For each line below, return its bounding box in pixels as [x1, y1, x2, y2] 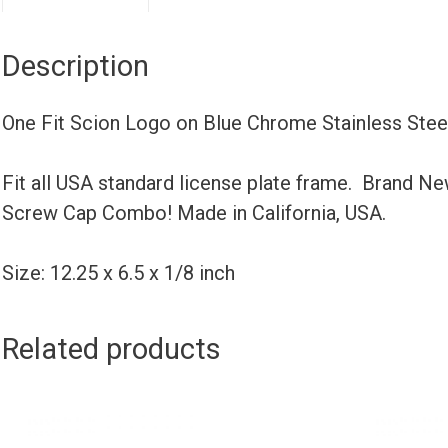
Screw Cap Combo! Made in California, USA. [2, 200, 386, 225]
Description [2, 48, 149, 83]
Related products [2, 331, 221, 366]
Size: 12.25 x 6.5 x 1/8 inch [2, 260, 235, 285]
